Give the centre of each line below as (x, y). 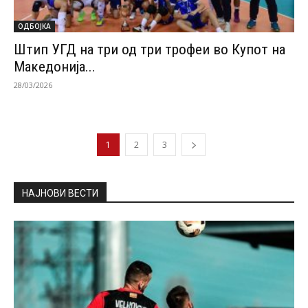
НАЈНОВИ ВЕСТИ (60, 193)
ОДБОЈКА (34, 26)
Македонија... (55, 66)
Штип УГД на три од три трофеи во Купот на (150, 49)
